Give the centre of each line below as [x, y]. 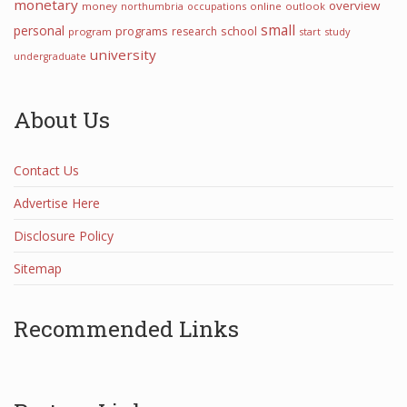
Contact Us [46, 170]
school [239, 31]
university [123, 55]
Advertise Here [57, 203]
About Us [62, 119]
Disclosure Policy [64, 236]
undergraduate [50, 56]
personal [39, 30]
